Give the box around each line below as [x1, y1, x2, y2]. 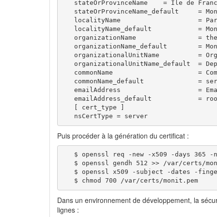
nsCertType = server [62, 112, 148, 120]
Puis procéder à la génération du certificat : [57, 130, 189, 140]
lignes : [57, 204, 79, 215]
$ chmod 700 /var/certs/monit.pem [62, 177, 198, 185]
